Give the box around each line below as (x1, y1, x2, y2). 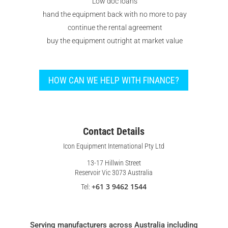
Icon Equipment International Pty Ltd (63, 142, 165, 151)
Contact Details (83, 125, 145, 138)
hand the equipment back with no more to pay (43, 10, 187, 19)
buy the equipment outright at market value (47, 37, 183, 45)
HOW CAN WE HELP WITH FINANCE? (48, 74, 180, 85)
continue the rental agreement (67, 23, 162, 32)
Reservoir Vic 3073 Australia (75, 168, 153, 177)
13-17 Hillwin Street (87, 159, 141, 167)
